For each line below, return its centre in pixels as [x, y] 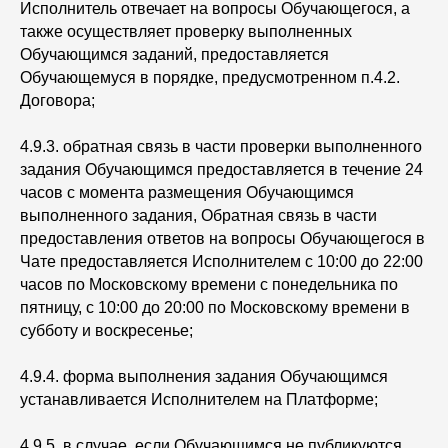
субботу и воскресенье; [106, 330]
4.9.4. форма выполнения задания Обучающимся [204, 376]
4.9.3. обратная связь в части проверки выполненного [221, 146]
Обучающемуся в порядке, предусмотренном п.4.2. [210, 77]
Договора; [59, 100]
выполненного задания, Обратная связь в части [198, 215]
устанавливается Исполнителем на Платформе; [201, 399]
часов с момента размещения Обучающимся [187, 192]
